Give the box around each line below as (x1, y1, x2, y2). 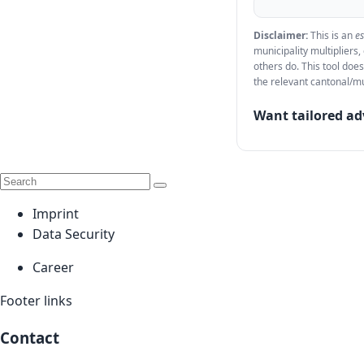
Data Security (32, 224, 115, 243)
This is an (308, 28, 355, 42)
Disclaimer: (253, 28, 308, 42)
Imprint (32, 204, 79, 223)
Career (32, 258, 74, 276)
